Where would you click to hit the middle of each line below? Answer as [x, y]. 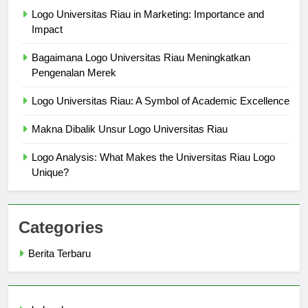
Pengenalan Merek [74, 85]
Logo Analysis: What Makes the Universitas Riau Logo [153, 169]
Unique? [50, 184]
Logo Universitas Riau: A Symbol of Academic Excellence [161, 113]
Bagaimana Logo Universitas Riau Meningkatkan [141, 69]
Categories [61, 239]
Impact [47, 41]
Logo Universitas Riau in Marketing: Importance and [148, 26]
